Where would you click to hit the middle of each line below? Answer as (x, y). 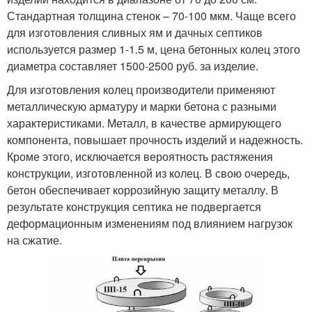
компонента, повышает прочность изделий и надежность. (155, 139)
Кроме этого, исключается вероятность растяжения (140, 156)
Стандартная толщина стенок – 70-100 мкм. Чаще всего (151, 15)
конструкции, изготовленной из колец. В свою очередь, (148, 173)
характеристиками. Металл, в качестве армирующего (144, 123)
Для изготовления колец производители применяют (141, 89)
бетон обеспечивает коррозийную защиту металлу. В (143, 189)
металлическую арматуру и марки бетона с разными (142, 106)
